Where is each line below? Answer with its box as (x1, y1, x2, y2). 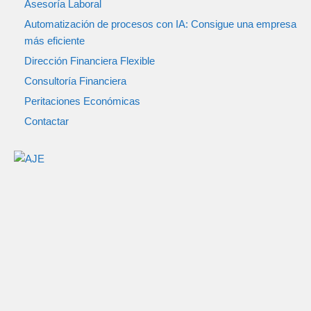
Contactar (24, 115, 69, 127)
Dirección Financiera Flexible (24, 55, 155, 67)
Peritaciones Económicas (24, 95, 140, 107)
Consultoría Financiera (24, 75, 126, 87)
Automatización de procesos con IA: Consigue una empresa (24, 18, 296, 30)
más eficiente (24, 35, 85, 47)
